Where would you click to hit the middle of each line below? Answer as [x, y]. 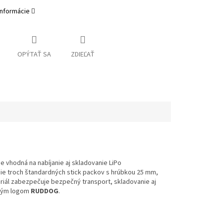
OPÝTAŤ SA [34, 55]
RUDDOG [45, 191]
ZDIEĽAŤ [83, 55]
